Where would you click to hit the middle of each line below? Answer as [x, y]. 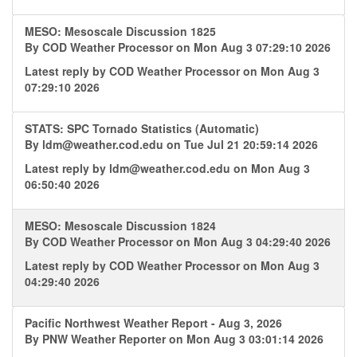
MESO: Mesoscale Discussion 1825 [120, 31]
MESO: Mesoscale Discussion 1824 [120, 226]
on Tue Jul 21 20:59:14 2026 [241, 144]
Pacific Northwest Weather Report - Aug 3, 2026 [153, 323]
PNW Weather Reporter [104, 339]
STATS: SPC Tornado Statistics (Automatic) [142, 128]
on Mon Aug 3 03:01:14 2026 [245, 339]
